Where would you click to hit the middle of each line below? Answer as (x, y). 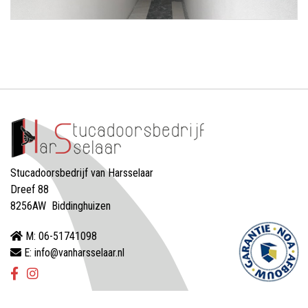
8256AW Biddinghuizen (60, 206)
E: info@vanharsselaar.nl (73, 252)
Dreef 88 (30, 189)
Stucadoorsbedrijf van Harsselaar (82, 173)
